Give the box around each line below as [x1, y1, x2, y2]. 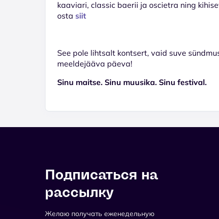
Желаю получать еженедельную [45, 209, 154, 218]
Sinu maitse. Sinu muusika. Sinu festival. [57, 77, 207, 87]
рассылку [45, 183, 113, 201]
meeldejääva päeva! [57, 58, 132, 68]
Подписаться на [45, 166, 158, 183]
